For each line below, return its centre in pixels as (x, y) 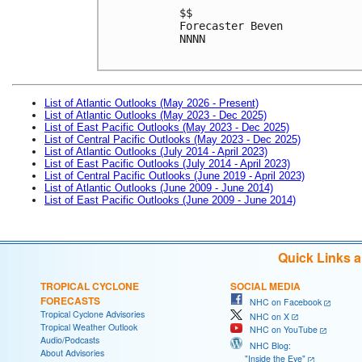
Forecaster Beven (231, 25)
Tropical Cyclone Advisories (93, 314)
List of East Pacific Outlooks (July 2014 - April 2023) (167, 163)
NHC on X (266, 316)
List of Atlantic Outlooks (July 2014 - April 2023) (156, 151)
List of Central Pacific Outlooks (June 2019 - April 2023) (175, 175)
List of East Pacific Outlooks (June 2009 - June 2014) (170, 200)
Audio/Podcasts (70, 339)
